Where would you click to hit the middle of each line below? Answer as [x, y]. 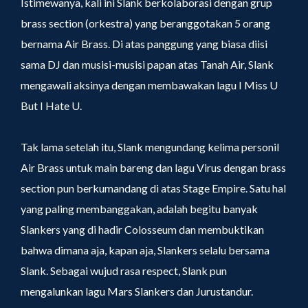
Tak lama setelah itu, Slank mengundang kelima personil [150, 147]
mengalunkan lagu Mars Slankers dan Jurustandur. [137, 291]
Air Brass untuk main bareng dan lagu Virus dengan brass [153, 167]
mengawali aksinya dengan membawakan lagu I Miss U [149, 85]
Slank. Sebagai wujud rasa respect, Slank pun [124, 271]
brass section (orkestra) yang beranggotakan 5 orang [145, 23]
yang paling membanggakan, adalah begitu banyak [139, 209]
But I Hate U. [51, 106]
